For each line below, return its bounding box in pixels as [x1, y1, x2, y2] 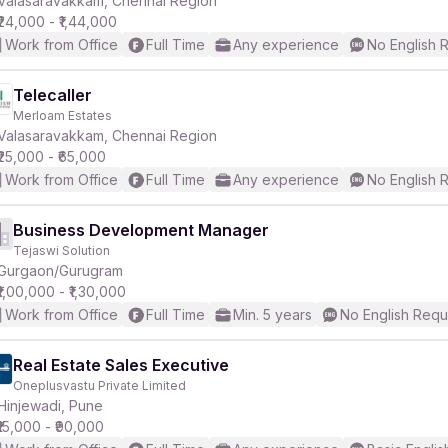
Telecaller [13, 85, 92, 105]
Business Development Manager [13, 220, 269, 240]
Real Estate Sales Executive [13, 355, 229, 375]
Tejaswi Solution [13, 243, 110, 258]
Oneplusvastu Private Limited [13, 378, 186, 393]
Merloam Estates [13, 108, 112, 123]
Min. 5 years [233, 306, 312, 323]
